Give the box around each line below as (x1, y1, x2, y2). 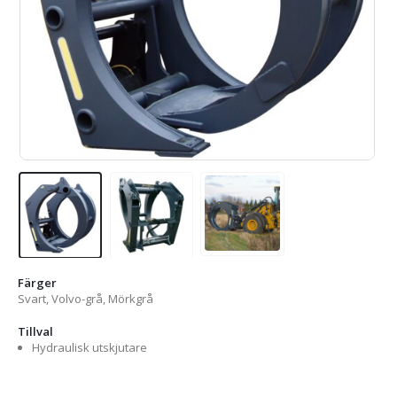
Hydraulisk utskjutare (31, 339, 147, 355)
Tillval (18, 323, 53, 339)
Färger (18, 275, 57, 292)
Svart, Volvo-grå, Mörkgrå (18, 291, 153, 307)
